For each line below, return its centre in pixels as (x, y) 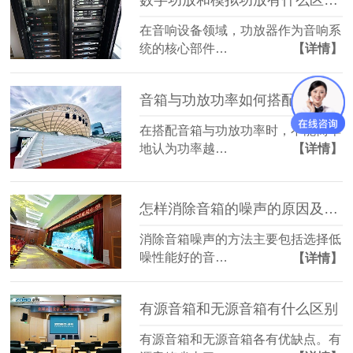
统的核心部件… (184, 48)
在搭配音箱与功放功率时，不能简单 (241, 130)
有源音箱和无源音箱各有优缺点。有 (241, 340)
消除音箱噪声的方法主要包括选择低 (241, 240)
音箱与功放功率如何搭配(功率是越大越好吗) (322, 100)
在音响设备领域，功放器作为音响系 (241, 30)
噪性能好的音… (184, 258)
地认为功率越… (184, 148)
